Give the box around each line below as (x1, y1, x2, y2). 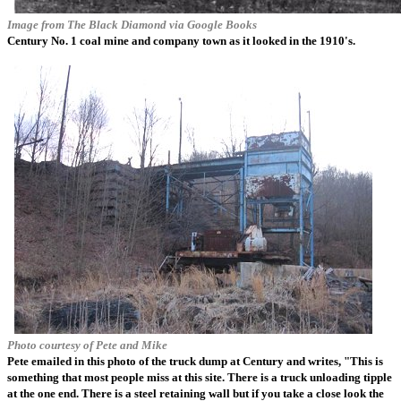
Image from (7, 18, 67, 31)
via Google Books (166, 18, 257, 31)
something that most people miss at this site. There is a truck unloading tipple (7, 371, 392, 384)
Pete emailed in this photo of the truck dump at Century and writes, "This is (7, 354, 383, 368)
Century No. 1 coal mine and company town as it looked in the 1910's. (7, 34, 355, 47)
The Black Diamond (67, 18, 166, 31)
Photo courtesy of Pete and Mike (7, 338, 167, 352)
